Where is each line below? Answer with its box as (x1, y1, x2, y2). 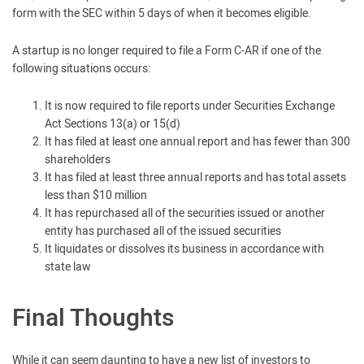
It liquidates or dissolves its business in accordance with (45, 240, 324, 258)
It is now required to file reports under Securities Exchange (45, 97, 335, 115)
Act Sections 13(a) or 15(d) (45, 115, 180, 132)
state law (45, 258, 91, 275)
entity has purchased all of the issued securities (45, 223, 281, 240)
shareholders (45, 151, 110, 168)
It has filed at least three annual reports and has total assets (45, 169, 346, 186)
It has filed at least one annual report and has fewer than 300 (45, 133, 350, 150)
